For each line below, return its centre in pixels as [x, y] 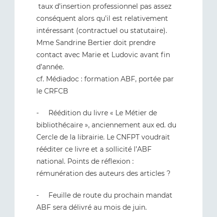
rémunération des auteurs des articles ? [104, 173]
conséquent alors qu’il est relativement [102, 18]
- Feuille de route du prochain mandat [104, 195]
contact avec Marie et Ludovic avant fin [103, 55]
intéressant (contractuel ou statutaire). [102, 31]
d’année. [50, 67]
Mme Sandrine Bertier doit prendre [96, 43]
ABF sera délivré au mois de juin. [92, 207]
